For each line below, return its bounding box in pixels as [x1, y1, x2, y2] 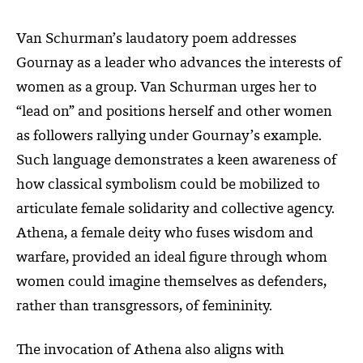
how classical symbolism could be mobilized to [16, 177, 320, 193]
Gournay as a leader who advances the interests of [16, 56, 342, 71]
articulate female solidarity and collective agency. [16, 202, 335, 217]
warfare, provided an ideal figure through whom [16, 250, 327, 266]
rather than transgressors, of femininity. [16, 299, 272, 314]
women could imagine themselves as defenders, [16, 275, 327, 290]
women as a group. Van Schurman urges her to [16, 80, 317, 96]
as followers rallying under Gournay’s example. [16, 129, 322, 144]
